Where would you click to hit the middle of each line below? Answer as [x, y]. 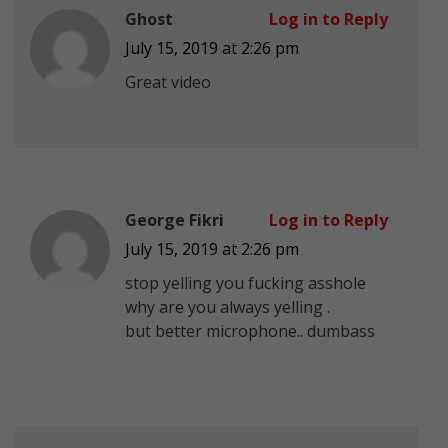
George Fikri [174, 219]
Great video [168, 81]
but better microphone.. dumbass [250, 330]
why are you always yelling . [227, 306]
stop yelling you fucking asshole [245, 282]
